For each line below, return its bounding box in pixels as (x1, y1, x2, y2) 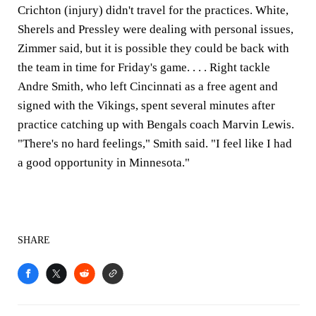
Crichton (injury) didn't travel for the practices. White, (18, 3, 288, 17)
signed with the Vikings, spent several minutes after (18, 98, 275, 112)
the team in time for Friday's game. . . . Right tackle (18, 60, 270, 74)
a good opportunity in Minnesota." (18, 155, 190, 169)
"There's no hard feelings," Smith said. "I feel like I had (18, 136, 292, 150)
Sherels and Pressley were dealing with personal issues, (18, 22, 293, 36)
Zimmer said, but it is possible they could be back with (18, 41, 289, 55)
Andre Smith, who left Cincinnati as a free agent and (18, 79, 278, 93)
